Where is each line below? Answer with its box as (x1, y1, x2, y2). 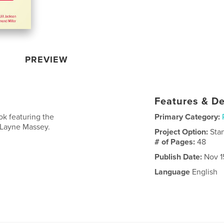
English (190, 166, 218, 177)
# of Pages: (154, 136, 197, 147)
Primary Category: (154, 111, 220, 122)
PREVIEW (25, 53, 68, 65)
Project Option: (154, 126, 210, 137)
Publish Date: (154, 151, 202, 162)
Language (154, 166, 190, 177)
